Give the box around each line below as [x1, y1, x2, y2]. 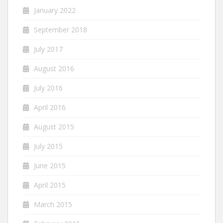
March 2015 [34, 200, 72, 210]
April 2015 [34, 180, 66, 190]
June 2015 [34, 161, 66, 171]
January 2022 [34, 5, 76, 15]
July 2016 [34, 83, 63, 93]
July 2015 [34, 141, 63, 151]
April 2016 [34, 103, 66, 112]
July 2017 [34, 44, 63, 54]
